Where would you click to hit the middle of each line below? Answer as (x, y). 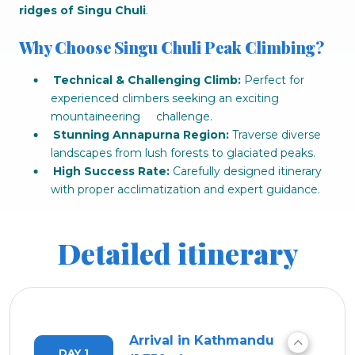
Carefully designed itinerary (245, 171)
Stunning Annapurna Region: (141, 135)
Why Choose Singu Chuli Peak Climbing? (172, 47)
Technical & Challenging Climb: (147, 80)
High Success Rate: (111, 171)
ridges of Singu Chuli (82, 10)
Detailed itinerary (177, 253)
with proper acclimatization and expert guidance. (185, 189)
